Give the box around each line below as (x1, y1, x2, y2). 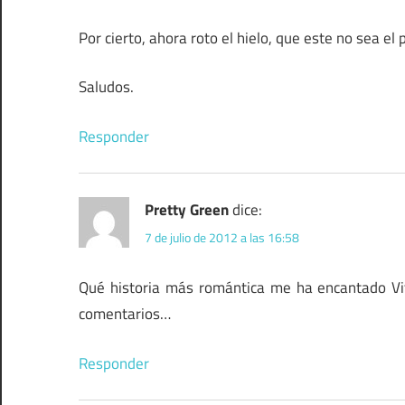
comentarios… (79, 302, 171, 326)
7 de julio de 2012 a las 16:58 (145, 228, 299, 248)
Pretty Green (145, 197, 229, 221)
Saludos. (79, 75, 134, 99)
